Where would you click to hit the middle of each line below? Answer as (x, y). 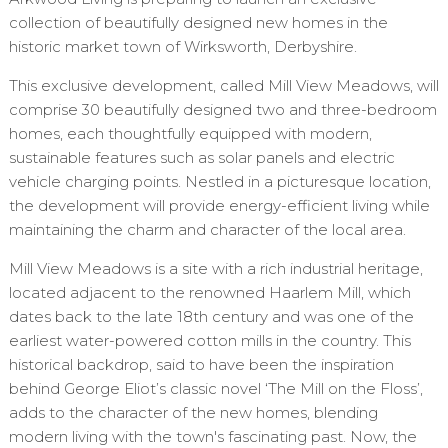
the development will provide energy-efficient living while (219, 206)
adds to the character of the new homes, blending (193, 413)
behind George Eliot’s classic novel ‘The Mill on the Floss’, (215, 389)
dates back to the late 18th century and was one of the (211, 317)
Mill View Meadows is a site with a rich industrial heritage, (215, 269)
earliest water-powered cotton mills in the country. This (209, 341)
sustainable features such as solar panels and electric (201, 158)
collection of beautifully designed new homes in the (198, 23)
